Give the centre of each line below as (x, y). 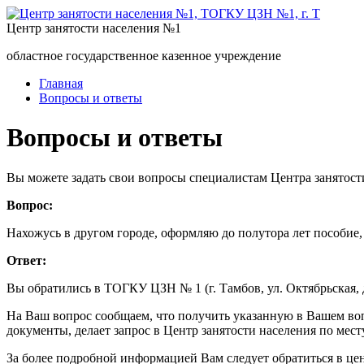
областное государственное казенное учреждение (144, 56)
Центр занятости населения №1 (94, 28)
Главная (61, 83)
